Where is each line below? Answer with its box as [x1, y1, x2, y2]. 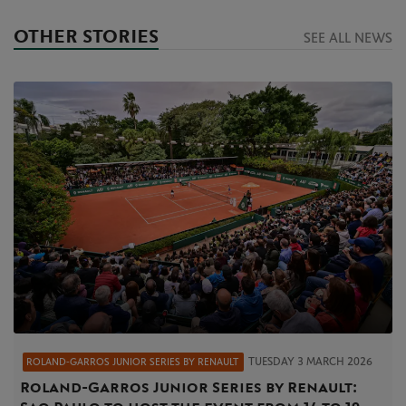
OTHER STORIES [14, 26, 159, 49]
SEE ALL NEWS [303, 32, 392, 46]
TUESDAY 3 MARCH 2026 [248, 356, 372, 368]
